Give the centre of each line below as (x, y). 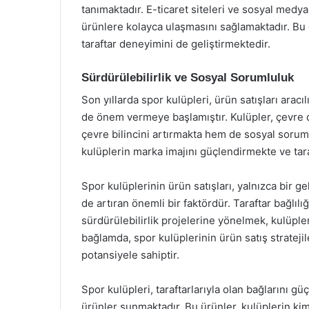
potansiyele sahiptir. (130, 255)
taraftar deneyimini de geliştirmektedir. (176, 43)
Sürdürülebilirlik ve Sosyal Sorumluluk (188, 77)
